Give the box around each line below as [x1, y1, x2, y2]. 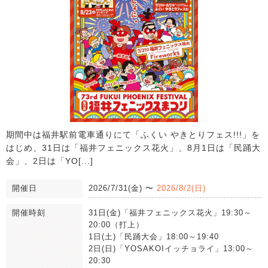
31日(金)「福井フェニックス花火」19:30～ [89, 208, 252, 217]
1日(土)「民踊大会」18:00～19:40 [89, 232, 219, 241]
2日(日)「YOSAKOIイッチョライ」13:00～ [89, 243, 254, 253]
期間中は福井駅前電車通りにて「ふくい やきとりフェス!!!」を [6, 129, 260, 139]
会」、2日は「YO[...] [6, 156, 93, 166]
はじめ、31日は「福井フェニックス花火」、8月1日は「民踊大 [6, 142, 261, 153]
